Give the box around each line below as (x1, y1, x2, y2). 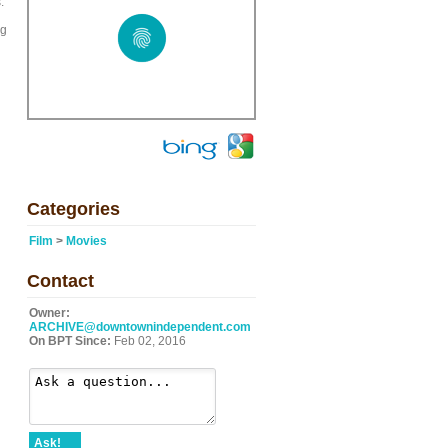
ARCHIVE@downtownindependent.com (29, 320, 251, 334)
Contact (27, 271, 94, 291)
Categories (27, 199, 120, 219)
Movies (66, 234, 107, 248)
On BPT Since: (29, 334, 111, 348)
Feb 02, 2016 (111, 334, 186, 348)
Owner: (29, 306, 70, 320)
